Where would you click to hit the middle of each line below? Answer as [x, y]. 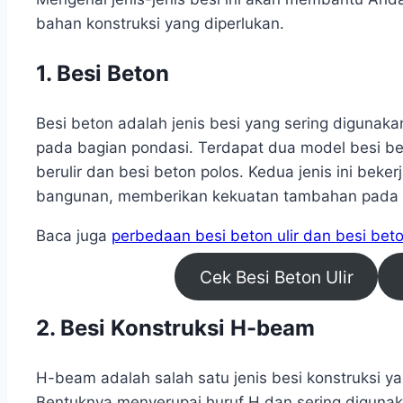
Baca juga [74, 235]
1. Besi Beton [103, 73]
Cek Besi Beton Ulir [276, 277]
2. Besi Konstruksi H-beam [175, 327]
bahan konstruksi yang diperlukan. [160, 23]
